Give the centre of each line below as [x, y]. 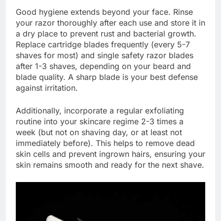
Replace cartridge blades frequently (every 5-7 [103, 44]
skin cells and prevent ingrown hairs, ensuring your [110, 154]
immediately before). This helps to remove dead [105, 143]
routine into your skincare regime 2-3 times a [100, 121]
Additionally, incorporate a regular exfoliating [100, 110]
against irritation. [47, 88]
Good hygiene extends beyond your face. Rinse [104, 12]
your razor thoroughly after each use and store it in [110, 22]
